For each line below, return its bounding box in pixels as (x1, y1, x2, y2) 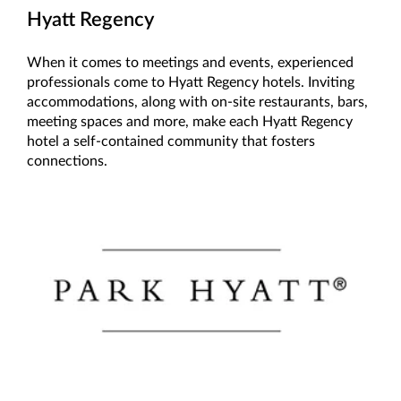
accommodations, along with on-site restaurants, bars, (27, 95, 368, 110)
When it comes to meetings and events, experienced (27, 55, 354, 71)
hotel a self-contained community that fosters (27, 134, 315, 149)
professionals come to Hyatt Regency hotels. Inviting (27, 75, 354, 90)
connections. (27, 154, 107, 169)
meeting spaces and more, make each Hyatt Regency (27, 115, 353, 130)
